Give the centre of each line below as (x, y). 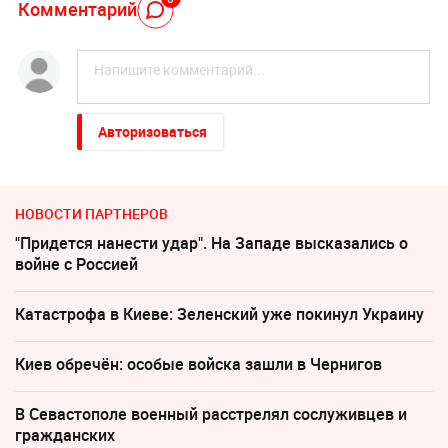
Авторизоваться (152, 132)
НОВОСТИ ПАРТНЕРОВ (91, 214)
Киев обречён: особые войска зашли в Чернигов (198, 364)
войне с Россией (76, 264)
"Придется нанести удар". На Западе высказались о (211, 243)
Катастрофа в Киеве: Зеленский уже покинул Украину (219, 314)
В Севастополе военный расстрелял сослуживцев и (211, 414)
